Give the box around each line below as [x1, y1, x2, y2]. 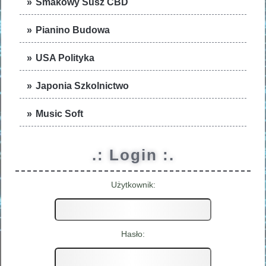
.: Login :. [91, 145, 175, 164]
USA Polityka [36, 52, 95, 63]
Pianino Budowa [36, 24, 110, 35]
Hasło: [121, 229, 145, 239]
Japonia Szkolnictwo [36, 80, 129, 91]
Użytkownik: [110, 179, 156, 189]
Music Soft [36, 108, 84, 119]
